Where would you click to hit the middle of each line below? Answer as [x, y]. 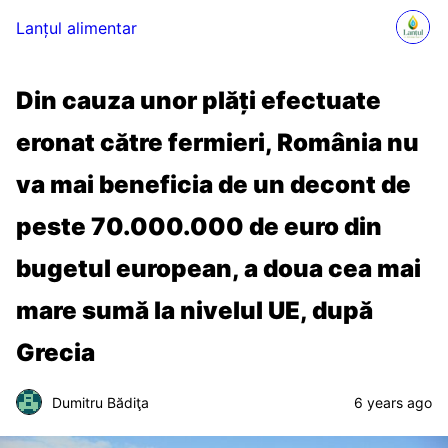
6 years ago [393, 402]
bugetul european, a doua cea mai [218, 268]
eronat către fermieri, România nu [217, 142]
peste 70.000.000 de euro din [199, 226]
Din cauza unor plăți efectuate [198, 100]
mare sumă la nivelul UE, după [194, 310]
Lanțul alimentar [76, 28]
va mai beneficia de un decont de [213, 184]
